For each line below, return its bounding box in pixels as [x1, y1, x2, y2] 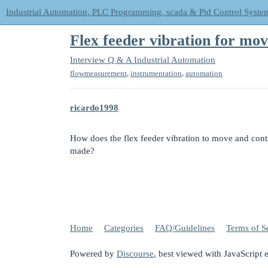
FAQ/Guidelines [155, 223, 215, 233]
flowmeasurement [70, 68, 127, 78]
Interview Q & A [70, 54, 132, 65]
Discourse [117, 249, 154, 259]
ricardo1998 [70, 103, 118, 113]
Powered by [70, 249, 117, 259]
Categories [104, 223, 144, 233]
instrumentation [130, 68, 182, 78]
